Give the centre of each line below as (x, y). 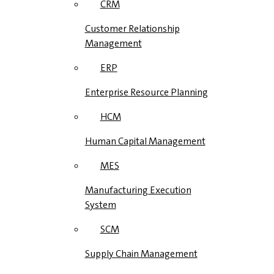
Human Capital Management (145, 141)
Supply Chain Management (141, 254)
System (100, 205)
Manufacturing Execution (138, 190)
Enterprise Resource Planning (146, 92)
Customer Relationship (132, 28)
